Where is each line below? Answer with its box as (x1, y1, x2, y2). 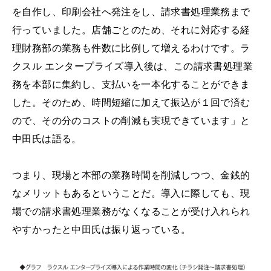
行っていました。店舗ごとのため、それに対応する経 (12, 25, 250, 36)
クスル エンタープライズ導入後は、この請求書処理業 (12, 61, 253, 72)
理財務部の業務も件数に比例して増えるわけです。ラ (12, 43, 250, 54)
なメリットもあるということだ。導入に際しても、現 (12, 188, 250, 199)
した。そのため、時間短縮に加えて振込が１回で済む (12, 97, 250, 108)
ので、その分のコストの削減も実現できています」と (12, 116, 250, 126)
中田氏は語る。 (12, 134, 82, 145)
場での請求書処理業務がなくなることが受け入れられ (12, 206, 250, 217)
